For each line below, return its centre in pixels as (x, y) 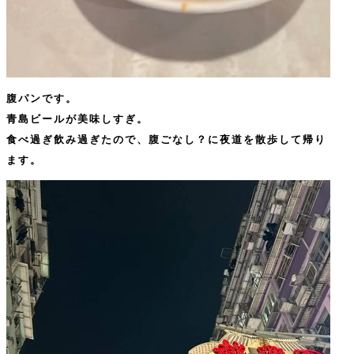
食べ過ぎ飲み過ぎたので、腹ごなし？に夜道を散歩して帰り (166, 139)
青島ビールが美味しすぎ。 (77, 119)
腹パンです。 (42, 98)
